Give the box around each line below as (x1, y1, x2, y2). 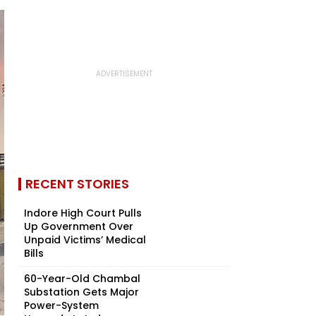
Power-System (24, 298, 99, 312)
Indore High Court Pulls (24, 206, 142, 220)
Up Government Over (24, 219, 133, 233)
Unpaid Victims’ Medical (24, 233, 146, 247)
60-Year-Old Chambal (24, 272, 140, 286)
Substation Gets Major (24, 285, 139, 299)
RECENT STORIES (25, 175, 129, 193)
